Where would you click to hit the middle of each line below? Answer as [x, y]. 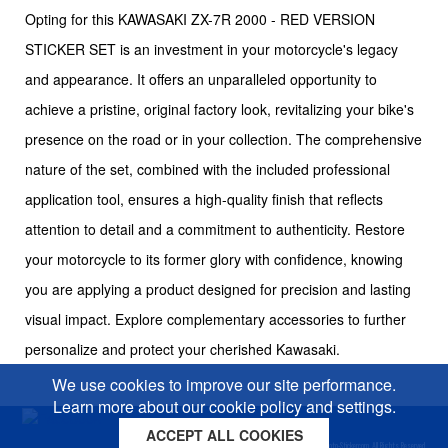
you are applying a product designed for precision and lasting [218, 288]
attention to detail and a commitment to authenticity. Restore [215, 228]
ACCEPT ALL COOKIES [224, 435]
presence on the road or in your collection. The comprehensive [223, 138]
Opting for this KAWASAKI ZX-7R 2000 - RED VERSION [200, 18]
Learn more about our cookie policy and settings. [224, 406]
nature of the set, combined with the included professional [207, 168]
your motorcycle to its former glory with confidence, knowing [214, 258]
